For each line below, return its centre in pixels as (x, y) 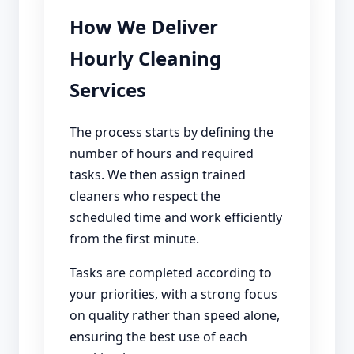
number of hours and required (162, 154)
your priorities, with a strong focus (173, 294)
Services (108, 90)
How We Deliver (144, 27)
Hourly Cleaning (145, 58)
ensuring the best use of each (158, 337)
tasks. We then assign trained (158, 175)
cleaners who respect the (145, 196)
